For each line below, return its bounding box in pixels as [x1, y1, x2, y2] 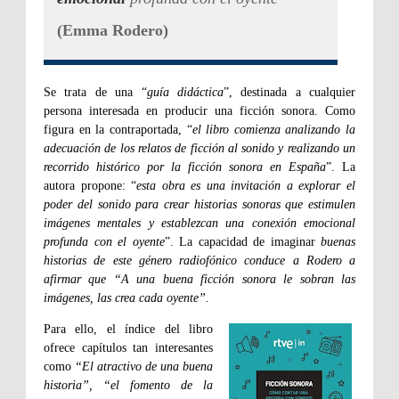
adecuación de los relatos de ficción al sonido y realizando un [44, 142, 355, 156]
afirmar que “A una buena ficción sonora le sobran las [44, 273, 355, 287]
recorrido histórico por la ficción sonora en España [44, 160, 326, 175]
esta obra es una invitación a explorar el [136, 179, 356, 193]
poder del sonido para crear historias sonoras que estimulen [44, 198, 355, 212]
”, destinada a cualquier [223, 85, 355, 100]
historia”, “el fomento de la [44, 379, 213, 393]
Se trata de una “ [44, 85, 147, 100]
